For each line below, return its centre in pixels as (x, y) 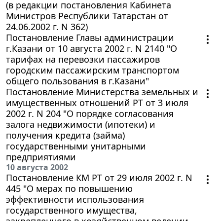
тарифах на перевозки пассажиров (83, 59)
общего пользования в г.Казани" (77, 81)
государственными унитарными (76, 146)
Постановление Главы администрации (90, 38)
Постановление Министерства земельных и (102, 92)
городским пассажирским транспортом (92, 70)
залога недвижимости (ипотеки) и (81, 125)
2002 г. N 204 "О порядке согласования (90, 114)
